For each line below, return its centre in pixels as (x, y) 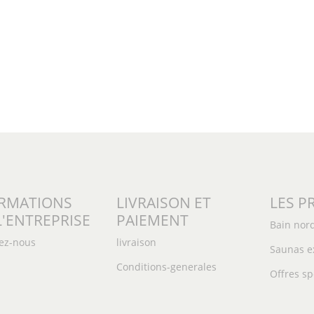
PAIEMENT (152, 220)
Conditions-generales (166, 267)
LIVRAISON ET (163, 203)
